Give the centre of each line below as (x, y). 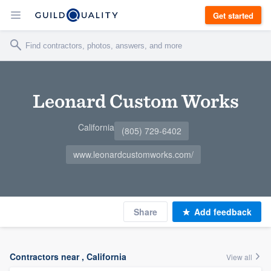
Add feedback (223, 212)
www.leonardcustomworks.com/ (133, 154)
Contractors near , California (68, 256)
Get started (233, 15)
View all (240, 257)
